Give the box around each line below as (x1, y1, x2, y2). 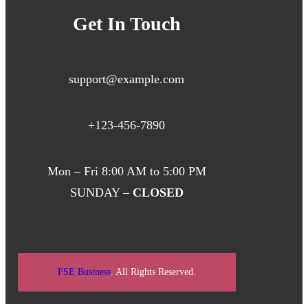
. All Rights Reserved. (110, 267, 196, 278)
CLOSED (132, 186, 184, 200)
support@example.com (69, 72, 185, 87)
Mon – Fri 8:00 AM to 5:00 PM (47, 164, 206, 179)
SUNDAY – (69, 186, 133, 200)
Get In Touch (72, 13, 181, 35)
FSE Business (57, 267, 111, 278)
